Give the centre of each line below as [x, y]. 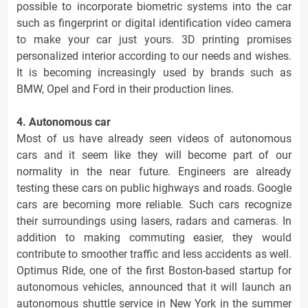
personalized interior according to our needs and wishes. [154, 56]
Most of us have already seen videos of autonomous [154, 139]
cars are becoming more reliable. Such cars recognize [154, 205]
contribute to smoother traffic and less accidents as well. [154, 254]
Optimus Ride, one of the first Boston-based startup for [154, 271]
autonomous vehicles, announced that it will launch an [154, 287]
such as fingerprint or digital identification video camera [154, 23]
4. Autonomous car [64, 122]
